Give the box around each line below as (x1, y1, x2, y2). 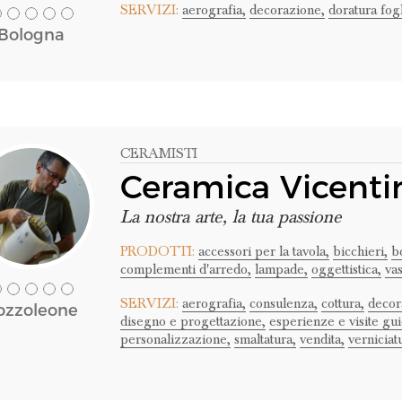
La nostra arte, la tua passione (119, 206, 342, 228)
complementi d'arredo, (119, 261, 251, 277)
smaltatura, (233, 331, 296, 347)
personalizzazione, (119, 331, 231, 347)
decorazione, (249, 2, 325, 18)
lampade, (254, 261, 308, 277)
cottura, (320, 295, 364, 311)
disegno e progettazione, (119, 313, 266, 329)
